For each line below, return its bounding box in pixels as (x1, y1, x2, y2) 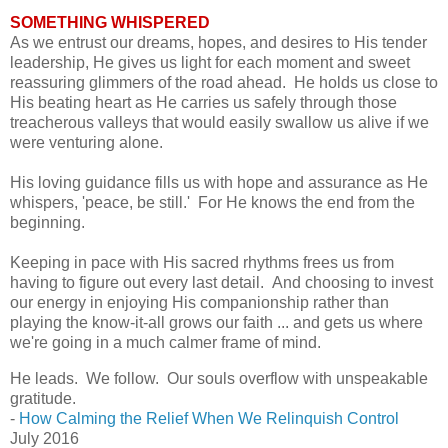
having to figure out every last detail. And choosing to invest (10, 273, 433, 291)
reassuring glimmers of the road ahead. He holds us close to (10, 73, 438, 91)
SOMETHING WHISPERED (10, 13, 210, 31)
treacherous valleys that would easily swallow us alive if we (10, 113, 429, 131)
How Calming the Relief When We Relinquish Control (19, 409, 399, 427)
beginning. (10, 213, 85, 231)
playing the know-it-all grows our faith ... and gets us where (10, 313, 423, 331)
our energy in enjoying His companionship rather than (10, 293, 389, 311)
